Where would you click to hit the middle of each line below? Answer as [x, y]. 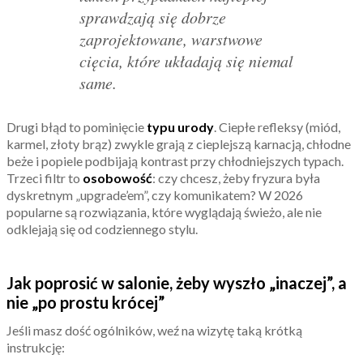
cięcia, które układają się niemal [186, 61]
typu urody [180, 127]
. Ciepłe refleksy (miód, [277, 127]
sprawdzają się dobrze [153, 17]
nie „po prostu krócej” [85, 303]
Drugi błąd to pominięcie [77, 127]
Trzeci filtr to [45, 178]
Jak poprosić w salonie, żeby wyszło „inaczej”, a [177, 283]
